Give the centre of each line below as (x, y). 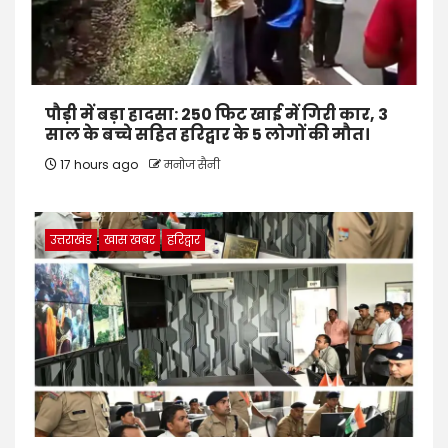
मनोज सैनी (192, 165)
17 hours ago (99, 165)
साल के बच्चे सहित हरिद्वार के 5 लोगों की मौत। (207, 135)
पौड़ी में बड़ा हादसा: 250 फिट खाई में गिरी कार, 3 (216, 115)
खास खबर (129, 240)
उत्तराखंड (71, 240)
